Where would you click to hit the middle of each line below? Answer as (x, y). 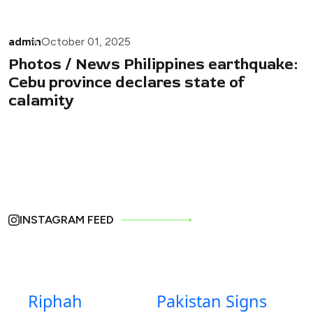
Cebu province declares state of (126, 83)
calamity (41, 101)
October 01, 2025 (86, 42)
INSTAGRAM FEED (67, 220)
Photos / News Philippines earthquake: (153, 65)
